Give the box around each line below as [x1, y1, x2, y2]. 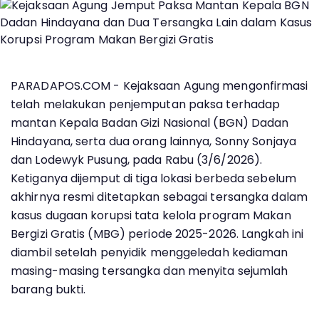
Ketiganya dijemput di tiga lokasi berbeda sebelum [11, 170, 296, 187]
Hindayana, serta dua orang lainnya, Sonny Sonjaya [11, 133, 296, 150]
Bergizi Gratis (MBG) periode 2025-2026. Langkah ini [11, 226, 304, 242]
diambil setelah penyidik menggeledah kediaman [11, 244, 288, 261]
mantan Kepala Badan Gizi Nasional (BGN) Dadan [11, 115, 289, 131]
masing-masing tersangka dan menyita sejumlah [11, 263, 288, 279]
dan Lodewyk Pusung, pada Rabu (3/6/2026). [11, 152, 263, 168]
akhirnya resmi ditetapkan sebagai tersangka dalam [11, 189, 308, 205]
